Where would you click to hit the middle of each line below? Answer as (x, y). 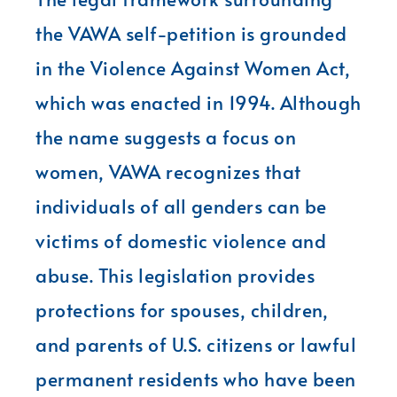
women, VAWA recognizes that (168, 171)
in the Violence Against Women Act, (193, 67)
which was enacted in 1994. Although (198, 102)
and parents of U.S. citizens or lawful (196, 344)
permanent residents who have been (196, 378)
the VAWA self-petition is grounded (191, 33)
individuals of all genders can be (181, 206)
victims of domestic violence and (181, 240)
